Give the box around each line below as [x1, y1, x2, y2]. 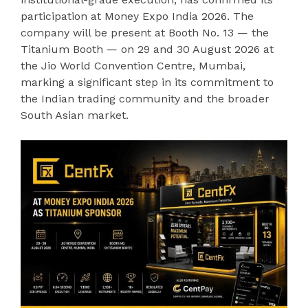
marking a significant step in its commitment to [21, 75, 274, 89]
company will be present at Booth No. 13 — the [21, 25, 269, 39]
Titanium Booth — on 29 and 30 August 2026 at [21, 42, 274, 56]
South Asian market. [21, 108, 129, 122]
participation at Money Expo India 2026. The [21, 9, 254, 23]
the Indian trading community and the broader [21, 91, 269, 105]
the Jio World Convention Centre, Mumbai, [21, 58, 245, 72]
